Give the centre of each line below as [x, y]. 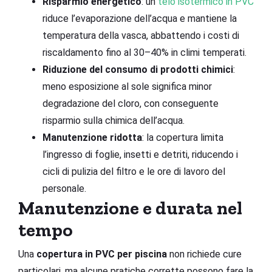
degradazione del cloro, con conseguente [131, 103]
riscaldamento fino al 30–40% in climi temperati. [144, 52]
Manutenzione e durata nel [130, 208]
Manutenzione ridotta [92, 137]
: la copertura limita [183, 137]
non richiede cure [204, 254]
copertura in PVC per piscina [102, 254]
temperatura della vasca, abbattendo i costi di [141, 35]
